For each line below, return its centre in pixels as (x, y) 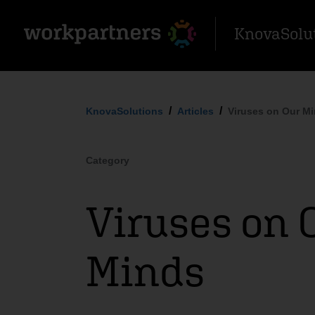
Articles (195, 111)
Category (108, 160)
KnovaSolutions (124, 111)
